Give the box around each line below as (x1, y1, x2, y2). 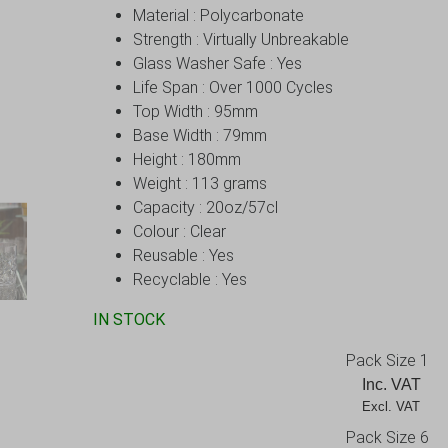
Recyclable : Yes (132, 270, 247, 289)
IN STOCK (92, 310, 165, 329)
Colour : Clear (132, 222, 226, 241)
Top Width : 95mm (132, 102, 258, 121)
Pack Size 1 (345, 351, 429, 370)
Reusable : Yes (132, 246, 234, 265)
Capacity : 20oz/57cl (132, 198, 278, 217)
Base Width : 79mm (132, 126, 267, 145)
